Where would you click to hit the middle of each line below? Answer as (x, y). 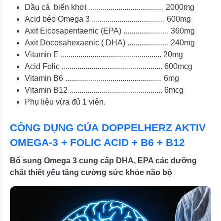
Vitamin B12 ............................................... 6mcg (104, 90)
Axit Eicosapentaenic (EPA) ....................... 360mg (110, 31)
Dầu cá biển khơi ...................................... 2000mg (110, 7)
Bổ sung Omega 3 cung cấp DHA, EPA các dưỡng (103, 160)
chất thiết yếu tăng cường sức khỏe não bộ (91, 172)
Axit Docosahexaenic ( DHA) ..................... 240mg (110, 42)
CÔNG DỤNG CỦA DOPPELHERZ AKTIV (108, 127)
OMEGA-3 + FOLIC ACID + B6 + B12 (97, 142)
